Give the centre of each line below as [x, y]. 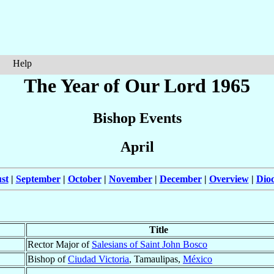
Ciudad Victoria [98, 259]
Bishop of [48, 259]
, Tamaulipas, [156, 259]
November [130, 179]
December [180, 179]
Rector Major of [60, 245]
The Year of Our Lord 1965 [137, 86]
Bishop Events [137, 118]
